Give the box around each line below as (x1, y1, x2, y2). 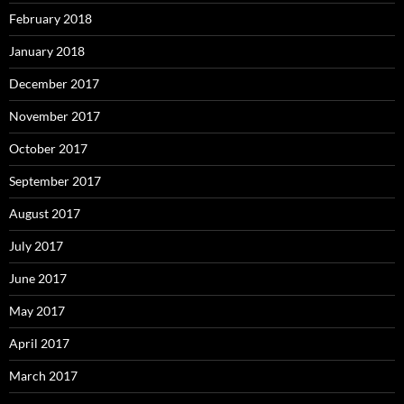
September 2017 (9, 173, 101, 189)
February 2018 (9, 11, 92, 27)
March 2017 (9, 368, 78, 384)
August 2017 (9, 206, 80, 222)
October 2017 (9, 141, 87, 157)
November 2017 (9, 108, 100, 124)
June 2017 (9, 271, 67, 287)
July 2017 (9, 238, 63, 254)
